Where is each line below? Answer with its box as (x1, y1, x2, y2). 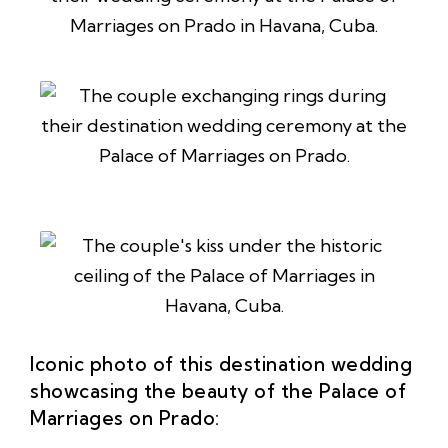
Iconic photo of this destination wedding (30, 351, 412, 376)
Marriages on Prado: (30, 405, 220, 430)
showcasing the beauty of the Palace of (30, 378, 406, 403)
